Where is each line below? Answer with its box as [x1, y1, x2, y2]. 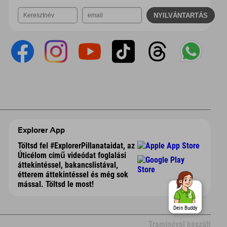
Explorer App [17, 126, 65, 135]
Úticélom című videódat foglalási [17, 150, 126, 161]
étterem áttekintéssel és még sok [17, 170, 128, 180]
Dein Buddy [173, 205, 198, 211]
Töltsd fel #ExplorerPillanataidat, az [17, 141, 135, 151]
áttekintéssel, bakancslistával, [17, 160, 118, 170]
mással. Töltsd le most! [17, 179, 94, 190]
